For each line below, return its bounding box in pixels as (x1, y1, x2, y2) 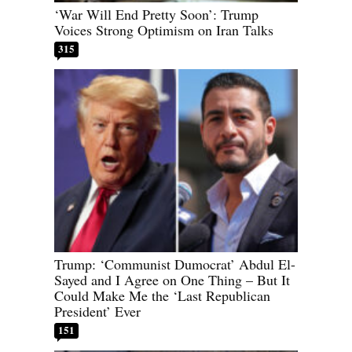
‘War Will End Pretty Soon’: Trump (54, 5, 258, 24)
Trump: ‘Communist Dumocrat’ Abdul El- (54, 254, 295, 273)
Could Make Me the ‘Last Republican (54, 285, 270, 305)
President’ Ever (54, 301, 141, 321)
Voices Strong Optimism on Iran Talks (54, 20, 273, 40)
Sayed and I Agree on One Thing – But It (54, 269, 290, 289)
